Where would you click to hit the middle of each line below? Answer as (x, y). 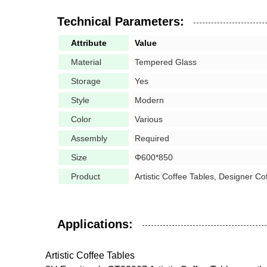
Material (86, 62)
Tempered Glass (166, 62)
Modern (149, 100)
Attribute (89, 43)
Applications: (95, 224)
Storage (86, 81)
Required (152, 138)
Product (86, 176)
